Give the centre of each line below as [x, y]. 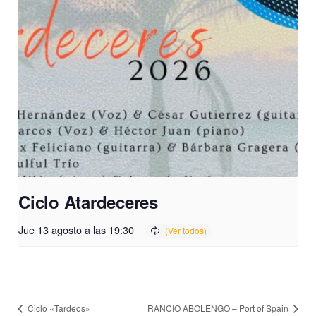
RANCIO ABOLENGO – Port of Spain [219, 308]
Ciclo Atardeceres [88, 202]
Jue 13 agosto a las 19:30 [76, 230]
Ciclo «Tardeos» [58, 308]
